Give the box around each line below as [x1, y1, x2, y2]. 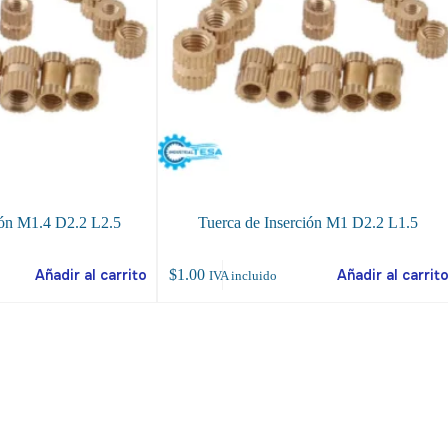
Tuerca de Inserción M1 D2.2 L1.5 [197, 214, 418, 232]
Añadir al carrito [34, 265, 147, 284]
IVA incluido [208, 268, 277, 283]
